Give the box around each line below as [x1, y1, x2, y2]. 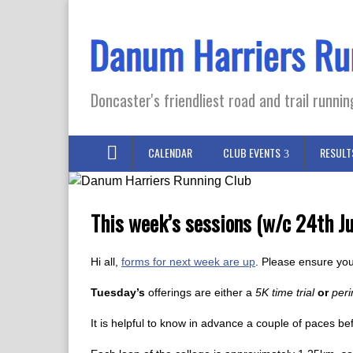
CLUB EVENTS [223, 144, 281, 161]
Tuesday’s [91, 286, 145, 299]
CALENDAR [148, 144, 192, 161]
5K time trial [255, 286, 314, 299]
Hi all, [91, 255, 121, 268]
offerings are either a [145, 286, 255, 299]
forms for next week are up [121, 255, 255, 268]
